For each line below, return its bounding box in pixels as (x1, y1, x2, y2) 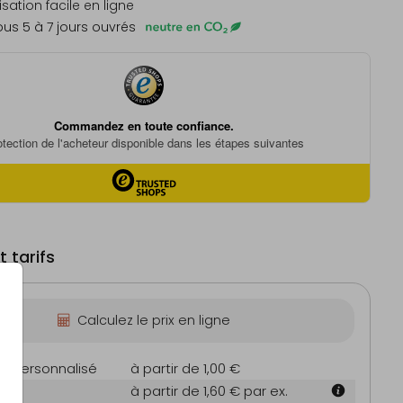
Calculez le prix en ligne (77, 311, 230, 330)
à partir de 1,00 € (130, 359, 240, 379)
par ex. (244, 381, 288, 401)
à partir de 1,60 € (130, 381, 244, 401)
